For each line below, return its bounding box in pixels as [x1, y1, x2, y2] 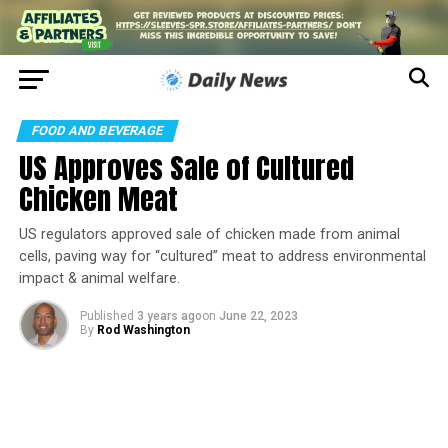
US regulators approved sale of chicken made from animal [18, 226, 400, 244]
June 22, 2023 [218, 309, 298, 324]
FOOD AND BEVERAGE [29, 123, 165, 139]
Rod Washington [96, 323, 190, 338]
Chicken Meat [18, 177, 178, 221]
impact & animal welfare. [18, 270, 180, 288]
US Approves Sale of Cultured [18, 146, 354, 190]
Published [79, 309, 134, 324]
